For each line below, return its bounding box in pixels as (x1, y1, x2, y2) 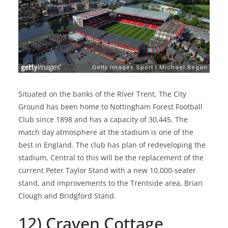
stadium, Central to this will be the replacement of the (18, 152, 204, 162)
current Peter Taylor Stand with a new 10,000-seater (18, 165, 196, 175)
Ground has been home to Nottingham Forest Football (18, 101, 203, 111)
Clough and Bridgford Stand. (18, 190, 116, 201)
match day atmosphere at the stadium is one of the (18, 127, 193, 137)
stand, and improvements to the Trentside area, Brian (18, 178, 203, 188)
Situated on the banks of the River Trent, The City (18, 89, 186, 99)
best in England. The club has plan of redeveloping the (18, 139, 206, 150)
